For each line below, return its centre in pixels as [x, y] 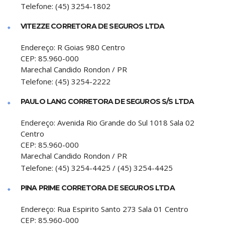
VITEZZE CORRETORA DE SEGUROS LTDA [93, 26]
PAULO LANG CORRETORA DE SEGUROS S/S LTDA [107, 101]
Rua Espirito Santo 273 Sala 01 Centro [123, 209]
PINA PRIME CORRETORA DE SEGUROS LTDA [98, 188]
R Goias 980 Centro [91, 47]
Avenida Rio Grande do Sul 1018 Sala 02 [126, 123]
